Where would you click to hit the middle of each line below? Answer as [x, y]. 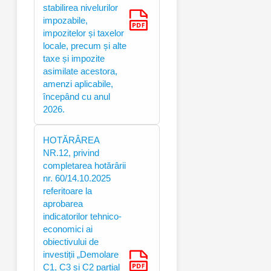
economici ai [68, 229]
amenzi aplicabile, [78, 83]
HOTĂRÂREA [71, 140]
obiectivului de [71, 241]
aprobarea [63, 203]
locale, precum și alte [85, 45]
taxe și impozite [74, 58]
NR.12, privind [71, 152]
